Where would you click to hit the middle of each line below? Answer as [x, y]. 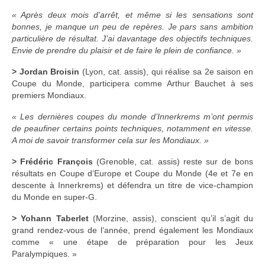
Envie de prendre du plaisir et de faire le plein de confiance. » [127, 51]
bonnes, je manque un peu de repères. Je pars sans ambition [132, 27]
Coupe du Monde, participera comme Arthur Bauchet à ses [132, 84]
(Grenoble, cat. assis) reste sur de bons [173, 162]
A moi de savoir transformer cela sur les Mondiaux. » [110, 140]
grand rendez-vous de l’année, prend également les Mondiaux [132, 230]
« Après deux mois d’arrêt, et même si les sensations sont [132, 15]
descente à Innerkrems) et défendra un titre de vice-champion [132, 185]
